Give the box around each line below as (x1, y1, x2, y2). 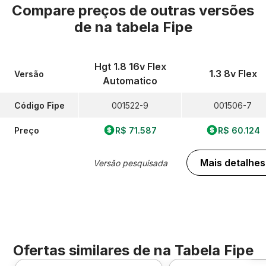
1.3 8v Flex (208, 68, 257, 80)
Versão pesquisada (93, 157, 167, 168)
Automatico (103, 75, 157, 87)
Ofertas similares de (12, 242, 154, 259)
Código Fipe (14, 100, 65, 110)
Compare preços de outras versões (12, 2, 254, 19)
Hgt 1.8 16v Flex (94, 61, 166, 72)
